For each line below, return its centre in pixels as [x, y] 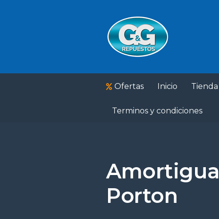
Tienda [205, 86]
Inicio [167, 86]
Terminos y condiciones [157, 111]
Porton [142, 196]
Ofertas [129, 86]
